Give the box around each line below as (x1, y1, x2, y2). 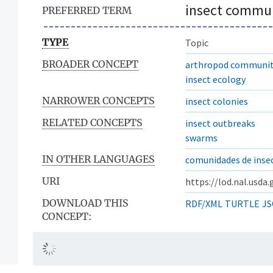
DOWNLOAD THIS (42, 196, 129, 209)
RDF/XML (185, 197, 222, 210)
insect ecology (185, 73, 246, 85)
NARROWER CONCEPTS (42, 94, 155, 107)
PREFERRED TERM (42, 4, 132, 16)
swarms (185, 131, 218, 144)
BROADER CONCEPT (42, 57, 138, 70)
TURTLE (225, 197, 260, 210)
